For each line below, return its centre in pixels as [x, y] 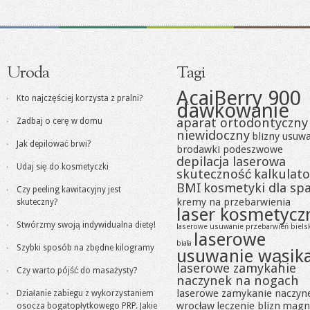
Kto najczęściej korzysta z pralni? [80, 98]
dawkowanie [233, 111]
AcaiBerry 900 [239, 98]
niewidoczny [213, 135]
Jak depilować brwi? [54, 144]
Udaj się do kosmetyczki [63, 167]
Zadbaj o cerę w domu [60, 121]
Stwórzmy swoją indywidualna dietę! [86, 225]
